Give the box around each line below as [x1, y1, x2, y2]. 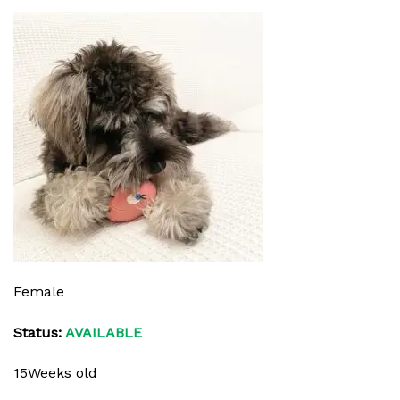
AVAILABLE [62, 323, 142, 341]
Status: [13, 323, 62, 341]
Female [13, 282, 64, 300]
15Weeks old [13, 364, 97, 382]
